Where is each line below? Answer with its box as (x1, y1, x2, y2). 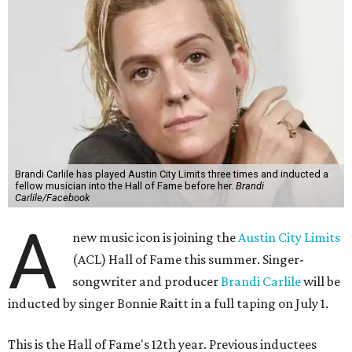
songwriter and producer (72, 273, 222, 290)
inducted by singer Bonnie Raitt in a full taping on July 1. (8, 295, 328, 312)
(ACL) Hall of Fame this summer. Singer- (72, 251, 305, 268)
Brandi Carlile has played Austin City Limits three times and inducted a (14, 168, 328, 181)
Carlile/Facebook (14, 192, 90, 204)
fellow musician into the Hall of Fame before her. (14, 180, 236, 192)
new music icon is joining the (72, 229, 239, 246)
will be (303, 273, 341, 290)
